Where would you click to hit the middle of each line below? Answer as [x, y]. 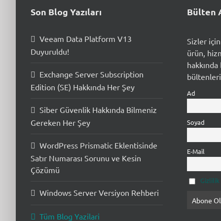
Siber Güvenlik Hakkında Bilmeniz [98, 110]
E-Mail [196, 151]
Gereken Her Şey [60, 122]
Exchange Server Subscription [91, 74]
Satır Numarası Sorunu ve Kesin [86, 158]
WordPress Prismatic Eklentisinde [98, 145]
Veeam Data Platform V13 [85, 38]
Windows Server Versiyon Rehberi [99, 192]
